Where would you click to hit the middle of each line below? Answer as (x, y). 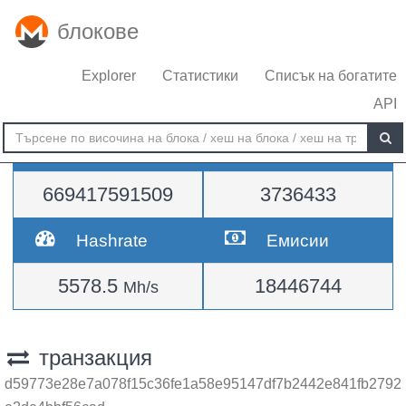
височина (305, 149)
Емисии (298, 240)
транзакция (92, 358)
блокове (98, 31)
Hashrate (112, 240)
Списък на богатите (331, 76)
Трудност (114, 149)
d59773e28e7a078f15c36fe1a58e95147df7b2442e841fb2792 (203, 384)
